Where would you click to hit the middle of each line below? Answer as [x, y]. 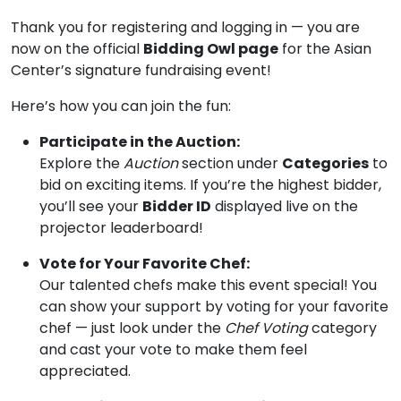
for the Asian [325, 48]
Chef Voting [266, 328]
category [342, 328]
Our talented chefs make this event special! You [208, 285]
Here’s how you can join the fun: [121, 106]
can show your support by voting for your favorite [214, 306]
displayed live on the [285, 206]
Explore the [81, 163]
